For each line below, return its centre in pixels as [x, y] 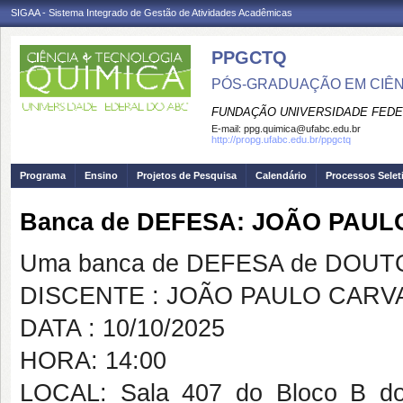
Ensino [101, 175]
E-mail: [228, 129]
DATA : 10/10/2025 [122, 328]
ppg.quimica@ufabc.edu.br [302, 129]
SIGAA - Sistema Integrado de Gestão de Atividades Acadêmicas [152, 13]
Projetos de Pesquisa [187, 175]
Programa [43, 175]
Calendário [281, 175]
